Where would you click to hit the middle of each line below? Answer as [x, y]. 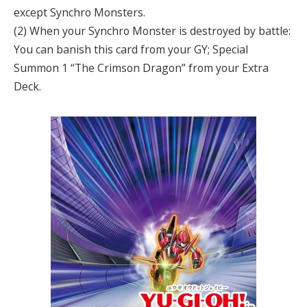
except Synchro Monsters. [79, 13]
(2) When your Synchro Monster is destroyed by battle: [152, 31]
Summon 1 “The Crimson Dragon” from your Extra [141, 68]
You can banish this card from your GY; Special [131, 50]
